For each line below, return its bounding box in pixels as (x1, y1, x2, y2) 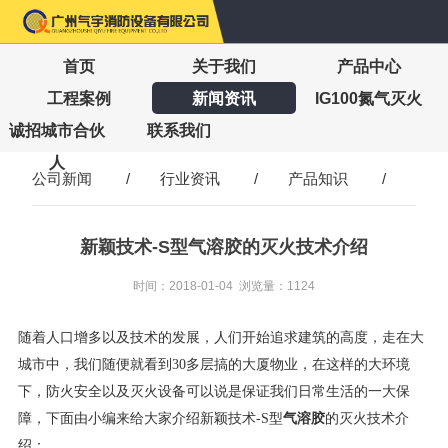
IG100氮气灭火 (315, 88, 423, 107)
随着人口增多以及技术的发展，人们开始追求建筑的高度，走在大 (17, 329, 424, 345)
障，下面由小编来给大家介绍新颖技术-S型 (17, 410, 283, 426)
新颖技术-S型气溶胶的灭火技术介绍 (79, 236, 368, 257)
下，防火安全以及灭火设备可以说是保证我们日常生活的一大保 (17, 383, 410, 399)
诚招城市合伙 (8, 120, 105, 139)
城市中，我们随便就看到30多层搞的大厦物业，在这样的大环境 (17, 356, 410, 372)
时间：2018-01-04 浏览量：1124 (132, 278, 315, 293)
